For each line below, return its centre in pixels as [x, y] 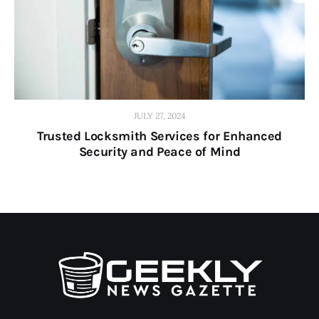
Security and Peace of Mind [159, 151]
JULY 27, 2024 [159, 115]
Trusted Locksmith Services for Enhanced [159, 136]
